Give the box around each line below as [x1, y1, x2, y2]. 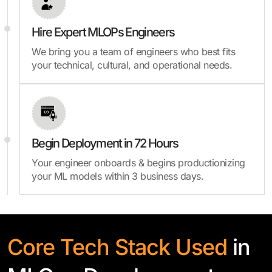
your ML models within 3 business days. [32, 170, 203, 182]
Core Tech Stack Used [7, 234, 233, 260]
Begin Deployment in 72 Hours [32, 136, 178, 151]
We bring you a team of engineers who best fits [32, 46, 235, 58]
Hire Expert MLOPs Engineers [32, 25, 175, 39]
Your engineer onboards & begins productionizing [32, 157, 245, 169]
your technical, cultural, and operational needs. [32, 59, 232, 71]
